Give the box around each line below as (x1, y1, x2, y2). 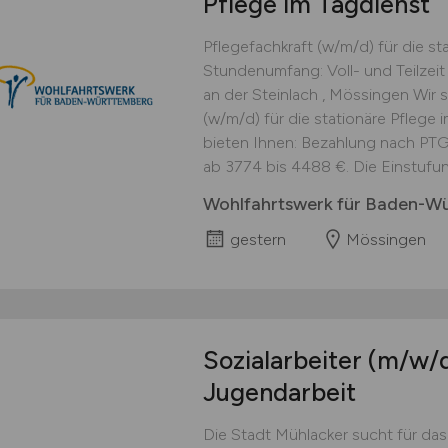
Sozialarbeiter (202, 345, 368, 376)
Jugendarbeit (202, 377, 356, 408)
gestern (229, 230, 286, 250)
